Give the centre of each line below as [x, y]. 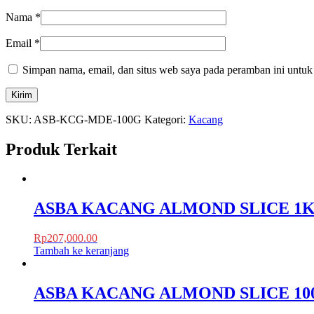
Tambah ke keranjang [81, 251]
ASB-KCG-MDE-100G [88, 119]
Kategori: [166, 119]
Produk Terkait [61, 149]
